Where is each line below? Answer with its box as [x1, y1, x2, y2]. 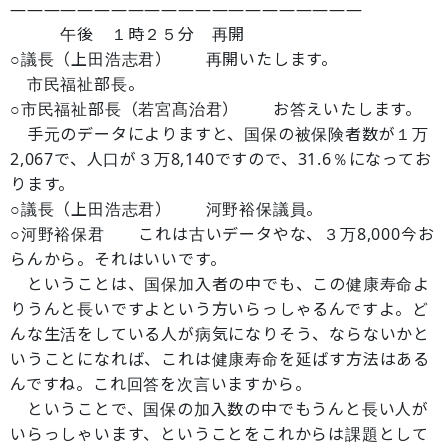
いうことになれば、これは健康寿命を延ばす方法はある [10, 348, 430, 370]
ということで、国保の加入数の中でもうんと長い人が [10, 398, 429, 420]
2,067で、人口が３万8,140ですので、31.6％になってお [10, 148, 432, 170]
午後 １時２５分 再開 [10, 23, 246, 45]
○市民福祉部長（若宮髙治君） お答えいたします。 [10, 98, 422, 120]
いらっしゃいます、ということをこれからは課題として [10, 423, 429, 445]
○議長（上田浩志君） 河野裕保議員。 [10, 198, 324, 220]
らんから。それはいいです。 [10, 248, 227, 270]
